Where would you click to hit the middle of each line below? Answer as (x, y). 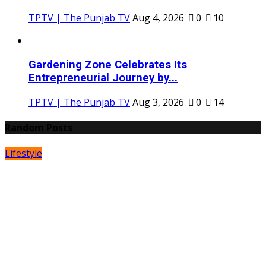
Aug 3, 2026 (158, 102)
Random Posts (39, 127)
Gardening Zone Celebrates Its (108, 64)
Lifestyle (23, 153)
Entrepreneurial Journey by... (103, 77)
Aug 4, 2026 (158, 18)
